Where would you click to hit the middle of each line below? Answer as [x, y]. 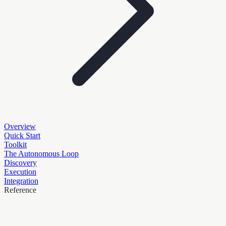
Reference [20, 190]
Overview [20, 126]
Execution [20, 172]
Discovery [20, 162]
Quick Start [22, 135]
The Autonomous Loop [41, 153]
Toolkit [15, 144]
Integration [21, 181]
